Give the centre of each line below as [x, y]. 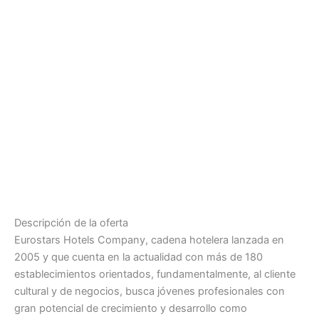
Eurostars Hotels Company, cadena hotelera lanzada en [149, 240]
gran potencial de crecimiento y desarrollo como [131, 308]
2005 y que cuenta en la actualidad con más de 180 [138, 257]
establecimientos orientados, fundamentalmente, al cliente [155, 274]
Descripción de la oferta [71, 223]
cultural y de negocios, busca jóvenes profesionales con [150, 291]
